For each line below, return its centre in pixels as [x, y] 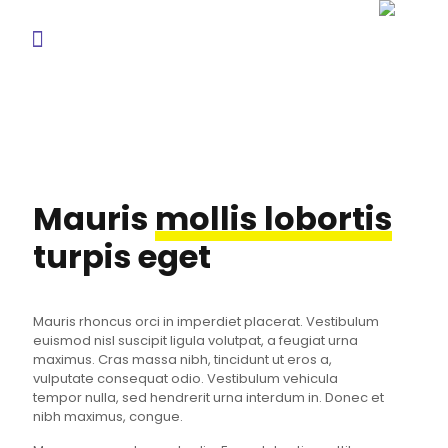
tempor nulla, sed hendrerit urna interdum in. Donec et [208, 397]
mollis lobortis [273, 218]
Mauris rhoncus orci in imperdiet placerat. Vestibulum [206, 321]
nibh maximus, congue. [108, 416]
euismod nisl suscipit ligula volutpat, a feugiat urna [195, 340]
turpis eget [122, 256]
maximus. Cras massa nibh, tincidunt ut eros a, [182, 359]
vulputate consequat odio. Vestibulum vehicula [185, 378]
